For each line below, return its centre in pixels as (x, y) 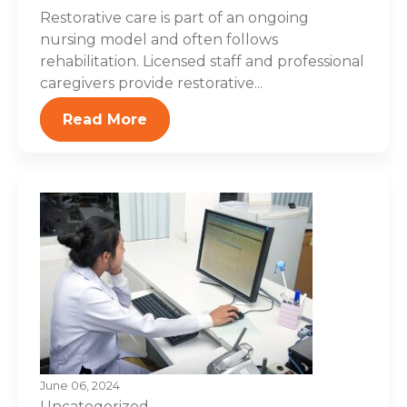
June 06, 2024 (80, 386)
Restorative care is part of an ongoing (174, 18)
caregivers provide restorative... (151, 83)
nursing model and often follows (159, 40)
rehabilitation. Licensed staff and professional (202, 61)
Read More (105, 119)
